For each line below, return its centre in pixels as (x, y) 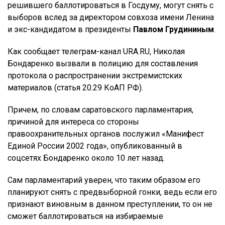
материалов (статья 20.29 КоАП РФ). (75, 88)
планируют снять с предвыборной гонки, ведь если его (112, 192)
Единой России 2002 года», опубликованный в (95, 146)
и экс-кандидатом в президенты (70, 30)
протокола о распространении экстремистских (95, 76)
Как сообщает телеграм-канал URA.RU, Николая (96, 52)
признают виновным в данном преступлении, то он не (110, 204)
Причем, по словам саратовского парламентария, (100, 110)
